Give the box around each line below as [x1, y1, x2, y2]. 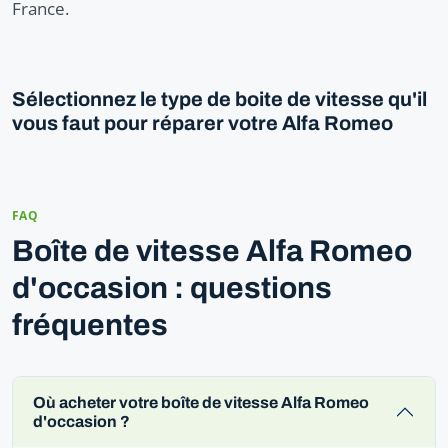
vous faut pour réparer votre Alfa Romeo [12, 111, 393, 134]
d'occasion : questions [12, 271, 332, 304]
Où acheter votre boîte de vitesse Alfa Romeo [33, 393, 369, 411]
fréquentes [12, 308, 168, 341]
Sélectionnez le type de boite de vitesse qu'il [12, 87, 427, 110]
